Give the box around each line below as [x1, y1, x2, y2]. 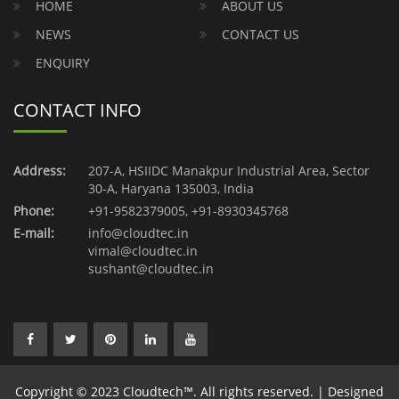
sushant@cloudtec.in [87, 259, 214, 277]
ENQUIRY [36, 53, 90, 71]
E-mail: [13, 224, 54, 241]
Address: [13, 161, 66, 179]
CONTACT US [222, 25, 299, 43]
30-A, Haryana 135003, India [87, 179, 254, 197]
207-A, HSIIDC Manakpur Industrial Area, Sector [87, 161, 370, 179]
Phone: [13, 201, 54, 219]
